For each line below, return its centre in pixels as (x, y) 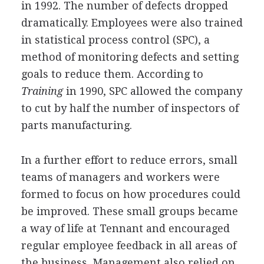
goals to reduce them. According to (112, 74)
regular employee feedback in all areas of (128, 245)
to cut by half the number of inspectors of (130, 108)
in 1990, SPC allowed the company (152, 91)
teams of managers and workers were (120, 177)
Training (42, 91)
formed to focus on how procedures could (131, 194)
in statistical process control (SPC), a (115, 39)
